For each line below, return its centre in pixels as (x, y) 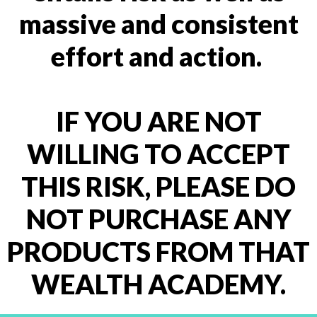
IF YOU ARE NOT (158, 121)
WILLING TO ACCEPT (158, 154)
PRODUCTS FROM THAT (158, 251)
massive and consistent (158, 23)
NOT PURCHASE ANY (158, 219)
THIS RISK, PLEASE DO (158, 186)
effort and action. (158, 56)
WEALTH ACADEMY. (158, 284)
